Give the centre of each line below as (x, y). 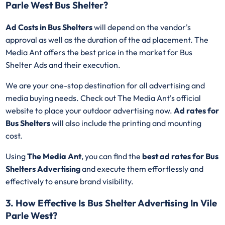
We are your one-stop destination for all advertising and (105, 85)
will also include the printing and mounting (126, 123)
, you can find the (111, 156)
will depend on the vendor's (143, 27)
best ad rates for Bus (180, 156)
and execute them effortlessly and (143, 168)
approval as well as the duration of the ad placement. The (107, 39)
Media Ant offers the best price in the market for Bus (99, 52)
